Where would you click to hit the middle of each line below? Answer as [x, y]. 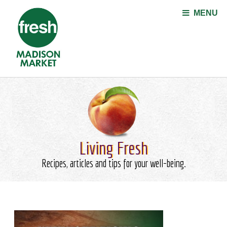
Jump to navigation [113, 6]
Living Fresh [113, 148]
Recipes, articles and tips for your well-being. [113, 163]
